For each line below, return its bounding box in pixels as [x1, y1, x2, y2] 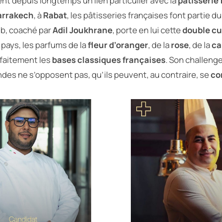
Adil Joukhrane [53, 24, 112, 36]
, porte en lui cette [112, 24, 182, 36]
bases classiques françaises [52, 54, 166, 65]
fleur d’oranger [88, 39, 148, 51]
